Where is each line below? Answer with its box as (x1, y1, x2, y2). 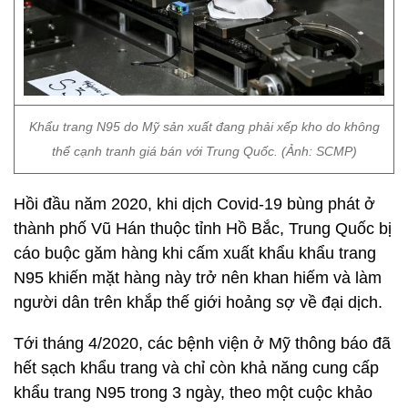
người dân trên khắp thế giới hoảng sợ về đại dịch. (14, 293, 382, 311)
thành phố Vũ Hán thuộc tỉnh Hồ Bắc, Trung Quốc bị (14, 219, 392, 238)
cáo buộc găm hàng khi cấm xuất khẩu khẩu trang (14, 244, 376, 262)
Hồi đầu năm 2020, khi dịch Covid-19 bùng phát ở (14, 195, 375, 213)
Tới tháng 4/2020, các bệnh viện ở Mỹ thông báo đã (14, 334, 391, 352)
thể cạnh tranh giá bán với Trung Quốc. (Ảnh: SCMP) (51, 144, 357, 158)
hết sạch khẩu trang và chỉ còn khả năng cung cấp (14, 359, 379, 377)
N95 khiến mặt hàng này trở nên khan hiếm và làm (14, 269, 382, 287)
